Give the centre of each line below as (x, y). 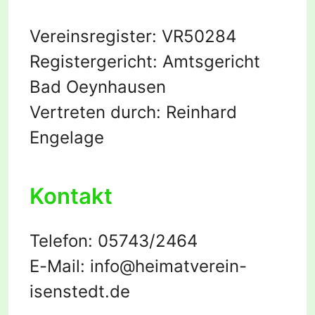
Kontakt (71, 197)
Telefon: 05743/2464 (114, 241)
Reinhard (201, 112)
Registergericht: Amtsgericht (145, 62)
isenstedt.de (80, 292)
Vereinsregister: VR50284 (133, 37)
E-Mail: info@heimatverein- (138, 266)
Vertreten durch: (98, 112)
